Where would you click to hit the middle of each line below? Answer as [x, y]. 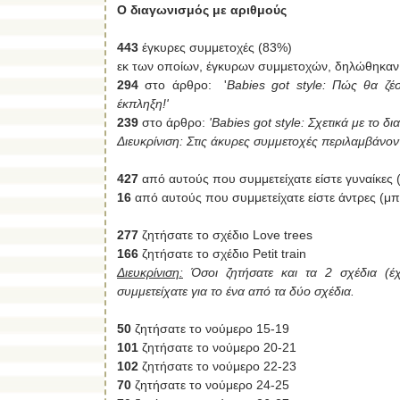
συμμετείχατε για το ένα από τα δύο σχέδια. [237, 291]
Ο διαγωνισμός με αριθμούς [202, 9]
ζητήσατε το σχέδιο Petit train [222, 253]
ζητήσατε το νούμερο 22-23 [217, 366]
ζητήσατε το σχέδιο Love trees [225, 234]
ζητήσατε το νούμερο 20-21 [217, 347]
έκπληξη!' [143, 103]
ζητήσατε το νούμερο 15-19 [210, 328]
